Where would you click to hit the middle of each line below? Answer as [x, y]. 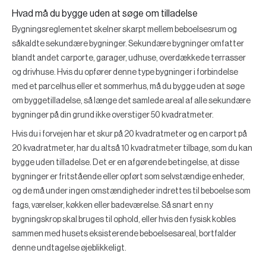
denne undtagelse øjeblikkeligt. [69, 248]
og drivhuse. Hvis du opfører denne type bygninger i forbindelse [125, 72]
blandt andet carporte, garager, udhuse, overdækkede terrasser [129, 58]
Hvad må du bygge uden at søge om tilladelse [105, 14]
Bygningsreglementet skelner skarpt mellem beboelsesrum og [124, 30]
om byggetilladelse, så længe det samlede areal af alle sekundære [131, 101]
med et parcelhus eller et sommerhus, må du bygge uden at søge [128, 87]
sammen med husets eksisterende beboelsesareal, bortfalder [124, 234]
